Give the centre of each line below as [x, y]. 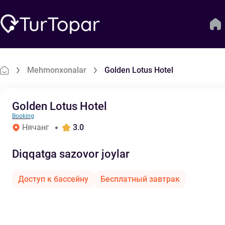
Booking [23, 116]
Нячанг [36, 127]
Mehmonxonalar [57, 70]
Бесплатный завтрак [140, 179]
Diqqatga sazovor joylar [71, 154]
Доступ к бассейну [53, 179]
